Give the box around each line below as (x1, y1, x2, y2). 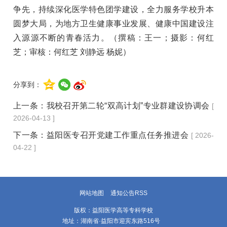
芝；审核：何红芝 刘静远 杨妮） (13, 47, 131, 56)
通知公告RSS (110, 190, 147, 197)
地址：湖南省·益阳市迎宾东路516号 (62, 217, 165, 224)
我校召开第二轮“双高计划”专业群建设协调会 (46, 101, 210, 110)
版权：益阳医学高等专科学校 (74, 206, 153, 214)
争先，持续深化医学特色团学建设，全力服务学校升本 (13, 5, 214, 14)
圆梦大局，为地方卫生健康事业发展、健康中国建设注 (13, 19, 214, 28)
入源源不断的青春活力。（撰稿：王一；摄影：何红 (13, 33, 214, 42)
